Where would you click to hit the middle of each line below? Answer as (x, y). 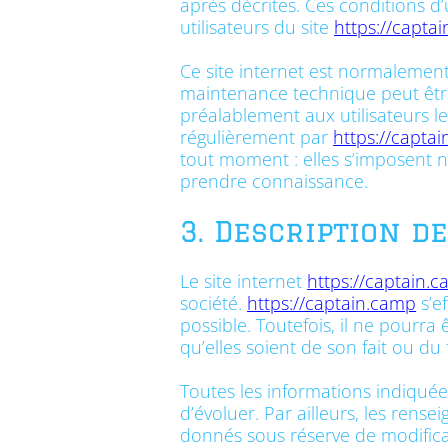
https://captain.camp (332, 303)
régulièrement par (257, 137)
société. (214, 303)
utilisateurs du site (257, 27)
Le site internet (244, 281)
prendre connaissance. (274, 181)
